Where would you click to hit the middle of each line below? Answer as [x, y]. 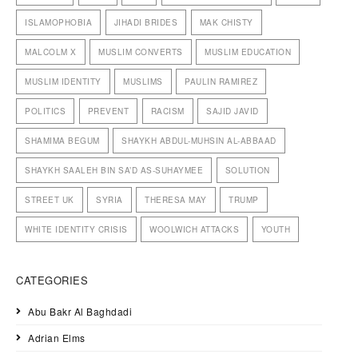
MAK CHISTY [226, 23]
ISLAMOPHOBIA [58, 23]
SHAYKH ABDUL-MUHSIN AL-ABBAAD [199, 141]
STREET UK [50, 200]
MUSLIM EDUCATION [248, 52]
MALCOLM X [51, 52]
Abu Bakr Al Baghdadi [80, 312]
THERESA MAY [176, 200]
